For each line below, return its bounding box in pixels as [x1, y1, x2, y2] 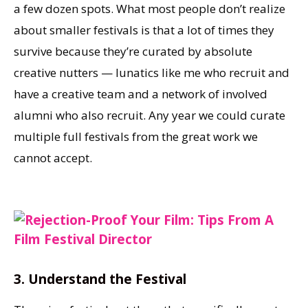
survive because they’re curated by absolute [14, 43, 252, 59]
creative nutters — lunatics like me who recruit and [14, 64, 289, 80]
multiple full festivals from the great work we [14, 128, 258, 144]
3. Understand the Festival [14, 270, 186, 289]
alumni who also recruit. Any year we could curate [14, 107, 285, 123]
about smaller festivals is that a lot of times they [14, 21, 274, 38]
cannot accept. [14, 149, 92, 166]
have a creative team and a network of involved [14, 85, 267, 102]
